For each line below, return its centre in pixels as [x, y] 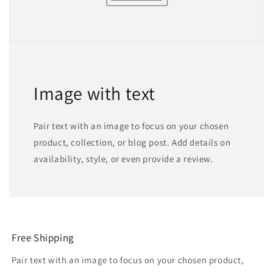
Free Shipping [43, 237]
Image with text [94, 93]
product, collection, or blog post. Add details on [132, 142]
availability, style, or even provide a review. [123, 158]
